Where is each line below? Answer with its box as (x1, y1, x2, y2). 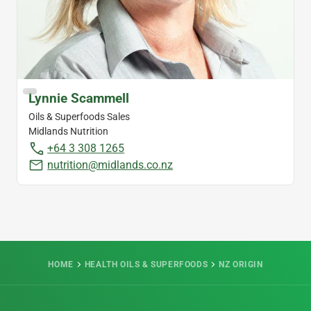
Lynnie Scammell (28, 90, 129, 106)
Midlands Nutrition (28, 126, 108, 137)
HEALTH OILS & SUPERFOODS (84, 259, 208, 269)
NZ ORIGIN (219, 259, 263, 269)
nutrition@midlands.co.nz (47, 158, 174, 171)
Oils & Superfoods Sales (28, 111, 130, 123)
